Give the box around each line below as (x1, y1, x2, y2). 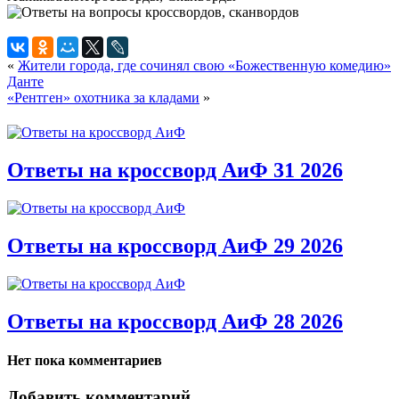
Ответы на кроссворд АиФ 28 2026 (7, 309, 343, 333)
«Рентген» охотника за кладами (7, 89, 199, 105)
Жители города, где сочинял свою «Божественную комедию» (18, 57, 391, 73)
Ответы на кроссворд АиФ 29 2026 (7, 233, 343, 257)
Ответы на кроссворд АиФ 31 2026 (7, 158, 343, 182)
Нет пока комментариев (7, 352, 162, 368)
